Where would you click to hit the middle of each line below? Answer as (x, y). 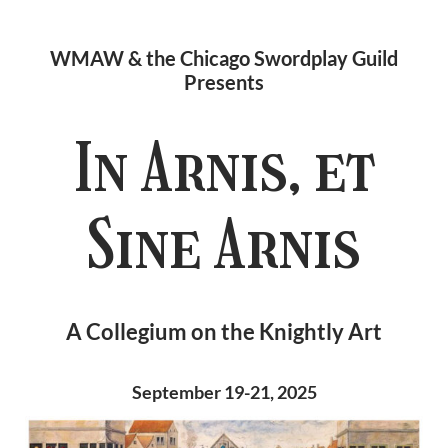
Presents (224, 82)
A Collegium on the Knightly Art (224, 332)
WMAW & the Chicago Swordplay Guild (224, 58)
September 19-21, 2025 (224, 392)
